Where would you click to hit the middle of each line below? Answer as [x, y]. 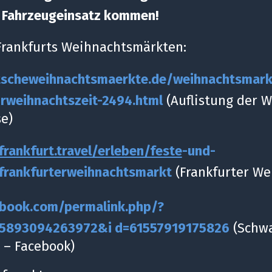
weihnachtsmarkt [119, 172]
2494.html [132, 100]
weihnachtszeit [51, 100]
